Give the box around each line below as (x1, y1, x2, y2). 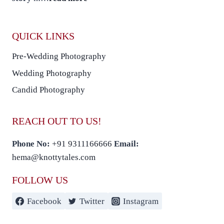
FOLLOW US (12, 174, 68, 185)
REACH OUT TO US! (12, 115, 101, 126)
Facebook (26, 196, 61, 206)
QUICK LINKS (12, 30, 74, 41)
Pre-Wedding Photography (12, 51, 106, 61)
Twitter (79, 196, 105, 206)
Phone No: (12, 139, 50, 148)
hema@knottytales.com (12, 152, 95, 162)
